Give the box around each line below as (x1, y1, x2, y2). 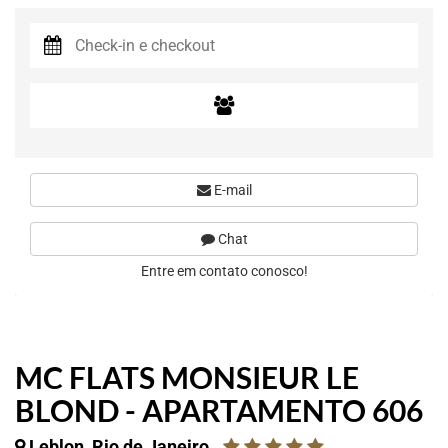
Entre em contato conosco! (140, 263, 308, 279)
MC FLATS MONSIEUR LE (15, 359, 359, 395)
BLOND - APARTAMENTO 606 (15, 392, 423, 428)
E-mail (210, 182, 252, 198)
